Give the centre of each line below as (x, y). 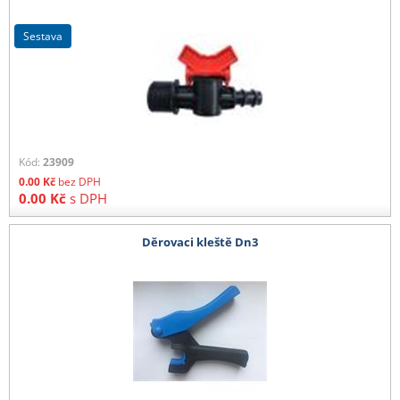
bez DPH (79, 181)
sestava (46, 36)
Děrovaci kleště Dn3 (200, 242)
